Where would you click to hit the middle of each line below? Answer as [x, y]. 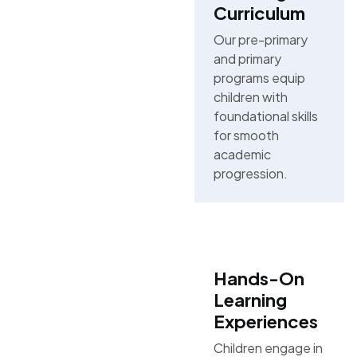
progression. [250, 173]
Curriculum [259, 13]
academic [242, 154]
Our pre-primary [260, 39]
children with [250, 97]
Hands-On [259, 278]
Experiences [265, 321]
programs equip [259, 78]
